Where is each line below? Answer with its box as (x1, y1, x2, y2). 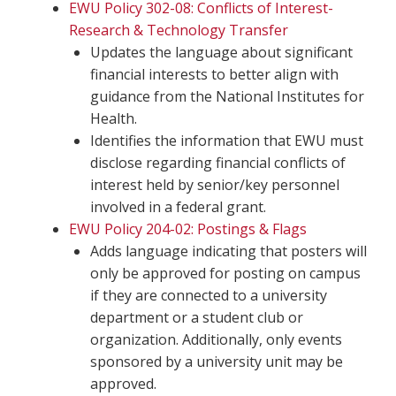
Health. (90, 108, 137, 128)
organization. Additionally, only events (90, 329, 342, 349)
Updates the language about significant (90, 42, 353, 62)
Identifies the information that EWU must (90, 130, 363, 150)
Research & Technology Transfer (69, 19, 288, 40)
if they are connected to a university (90, 285, 327, 305)
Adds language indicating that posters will (90, 240, 367, 261)
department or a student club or (90, 307, 303, 327)
